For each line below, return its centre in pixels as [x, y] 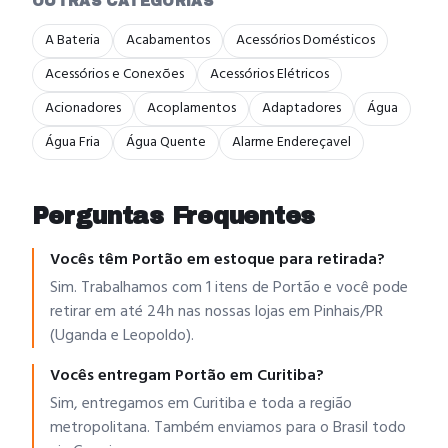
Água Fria [72, 142]
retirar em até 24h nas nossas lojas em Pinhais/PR [216, 312]
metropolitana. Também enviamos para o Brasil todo [228, 428]
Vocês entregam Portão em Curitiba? [187, 376]
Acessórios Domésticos [305, 40]
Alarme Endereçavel [291, 142]
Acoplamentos [191, 108]
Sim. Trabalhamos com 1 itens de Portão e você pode [229, 288]
